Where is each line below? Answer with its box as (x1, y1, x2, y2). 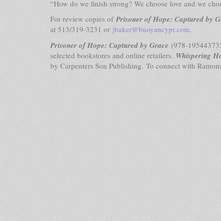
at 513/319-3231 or (50, 24, 112, 34)
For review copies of (50, 14, 116, 24)
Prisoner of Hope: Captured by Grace (50, 39, 171, 50)
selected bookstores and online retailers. (50, 50, 176, 60)
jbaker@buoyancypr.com (112, 24, 190, 34)
